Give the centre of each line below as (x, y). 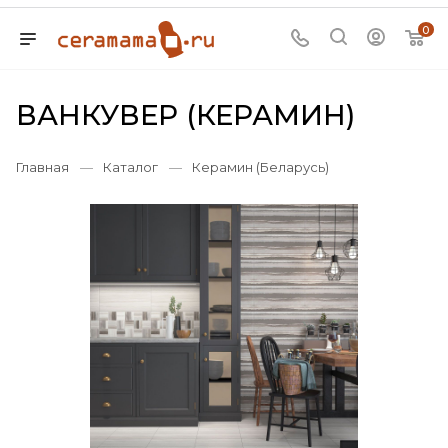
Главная (42, 167)
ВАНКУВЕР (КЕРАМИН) (185, 115)
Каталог (130, 167)
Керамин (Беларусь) (260, 167)
